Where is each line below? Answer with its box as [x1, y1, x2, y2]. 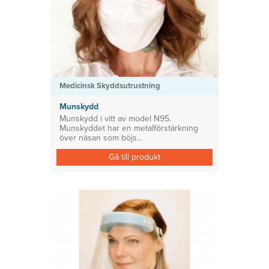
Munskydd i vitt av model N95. [59, 113, 171, 124]
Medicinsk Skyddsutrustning [59, 81, 160, 91]
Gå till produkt [109, 152, 160, 162]
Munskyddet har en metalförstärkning [59, 123, 198, 133]
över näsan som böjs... [59, 133, 142, 143]
